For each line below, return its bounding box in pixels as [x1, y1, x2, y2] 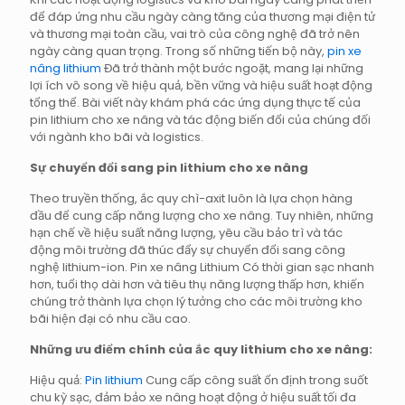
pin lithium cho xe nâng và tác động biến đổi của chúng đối [30, 111, 371, 129]
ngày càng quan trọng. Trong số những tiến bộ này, [30, 42, 327, 61]
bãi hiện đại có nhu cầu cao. [30, 310, 191, 328]
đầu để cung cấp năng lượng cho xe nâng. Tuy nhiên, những [30, 207, 373, 225]
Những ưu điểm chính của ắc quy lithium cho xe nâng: [30, 341, 372, 359]
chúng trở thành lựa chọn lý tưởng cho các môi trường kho [30, 293, 363, 311]
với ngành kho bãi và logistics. [30, 128, 203, 146]
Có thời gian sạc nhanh [240, 259, 374, 277]
